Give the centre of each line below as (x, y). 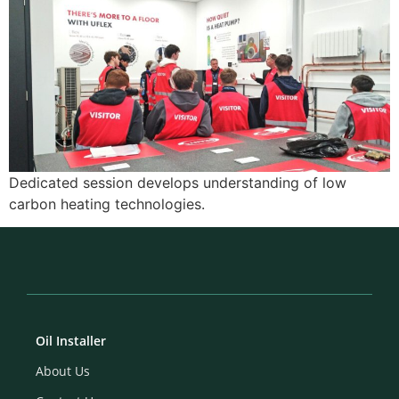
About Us (63, 371)
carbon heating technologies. (107, 204)
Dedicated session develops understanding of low (178, 182)
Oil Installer (71, 341)
